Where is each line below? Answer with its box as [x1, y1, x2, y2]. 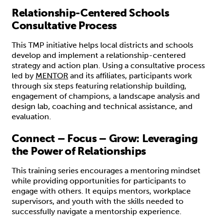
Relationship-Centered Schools [12, 6, 169, 19]
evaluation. [12, 111, 51, 121]
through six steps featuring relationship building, [12, 81, 186, 91]
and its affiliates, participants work [68, 71, 192, 80]
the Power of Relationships [12, 144, 146, 158]
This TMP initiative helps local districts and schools [12, 40, 193, 50]
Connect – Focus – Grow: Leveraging [12, 131, 198, 145]
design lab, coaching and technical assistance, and [12, 101, 193, 111]
